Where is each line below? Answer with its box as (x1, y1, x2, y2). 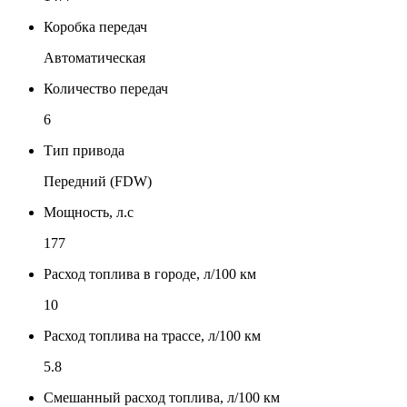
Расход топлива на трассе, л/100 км (44, 327, 261, 343)
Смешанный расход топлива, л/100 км (44, 389, 280, 405)
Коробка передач (44, 18, 147, 35)
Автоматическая (44, 49, 145, 65)
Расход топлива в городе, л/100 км (44, 265, 256, 282)
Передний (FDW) (44, 173, 152, 189)
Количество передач (44, 80, 168, 96)
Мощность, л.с (44, 203, 134, 220)
